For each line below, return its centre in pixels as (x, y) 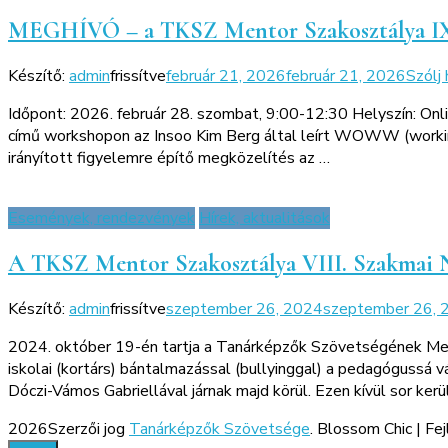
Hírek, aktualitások (264, 217)
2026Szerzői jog (68, 428)
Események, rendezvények (101, 217)
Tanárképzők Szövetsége (219, 428)
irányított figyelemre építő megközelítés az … (169, 157)
